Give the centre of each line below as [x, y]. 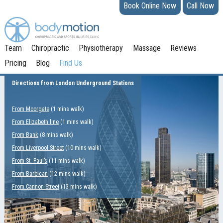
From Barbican [30, 174]
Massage [147, 48]
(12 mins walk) [66, 174]
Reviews [183, 48]
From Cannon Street [35, 187]
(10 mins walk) [82, 148]
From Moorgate [30, 109]
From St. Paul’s [29, 161]
